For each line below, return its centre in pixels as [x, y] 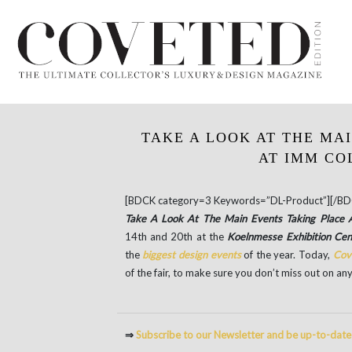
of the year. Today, [287, 255]
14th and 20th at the [174, 236]
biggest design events [192, 255]
